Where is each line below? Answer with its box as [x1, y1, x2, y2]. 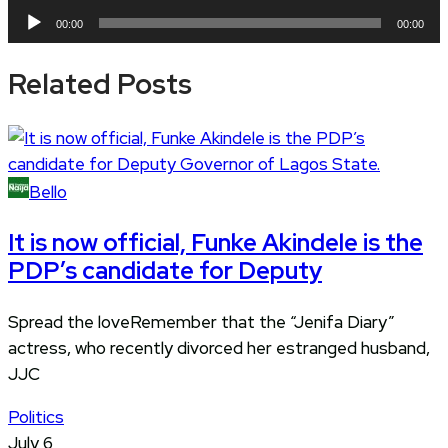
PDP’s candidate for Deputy [8, 255, 322, 287]
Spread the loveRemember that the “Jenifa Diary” [8, 311, 395, 334]
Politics [8, 406, 64, 429]
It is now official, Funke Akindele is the [8, 227, 423, 259]
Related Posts [8, 64, 192, 103]
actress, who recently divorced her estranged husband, [8, 337, 430, 360]
